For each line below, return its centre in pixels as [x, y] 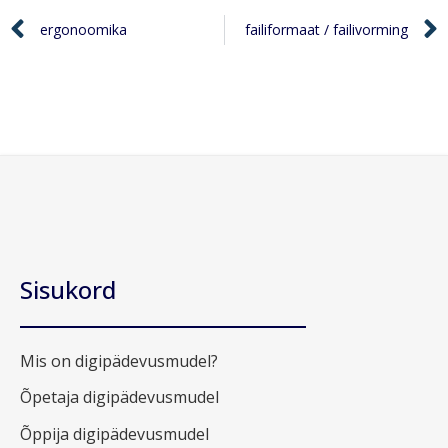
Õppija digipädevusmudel [114, 433]
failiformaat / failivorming [326, 29]
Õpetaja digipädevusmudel [119, 397]
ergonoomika [83, 29]
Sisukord [68, 289]
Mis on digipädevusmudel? [119, 360]
